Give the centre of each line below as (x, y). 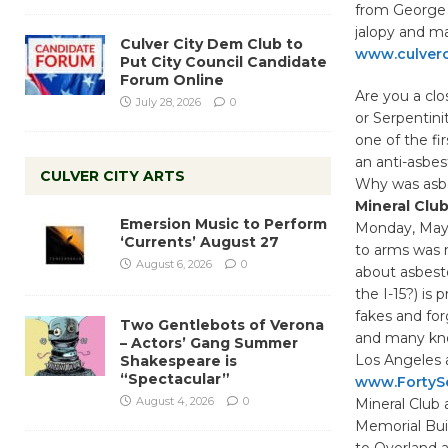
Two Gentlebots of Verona (222, 324)
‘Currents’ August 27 (199, 241)
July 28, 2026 (168, 101)
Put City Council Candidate (223, 61)
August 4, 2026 (175, 400)
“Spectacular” (175, 378)
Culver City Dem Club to (211, 43)
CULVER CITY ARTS (112, 175)
